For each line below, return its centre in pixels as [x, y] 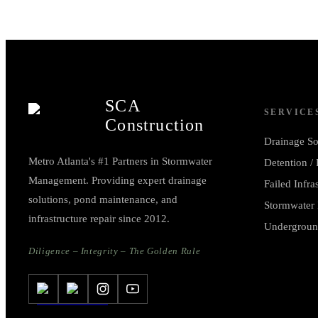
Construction [155, 125]
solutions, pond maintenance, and [103, 199]
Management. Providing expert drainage [117, 180]
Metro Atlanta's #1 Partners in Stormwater [120, 161]
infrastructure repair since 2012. [99, 218]
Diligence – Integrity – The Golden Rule [115, 251]
